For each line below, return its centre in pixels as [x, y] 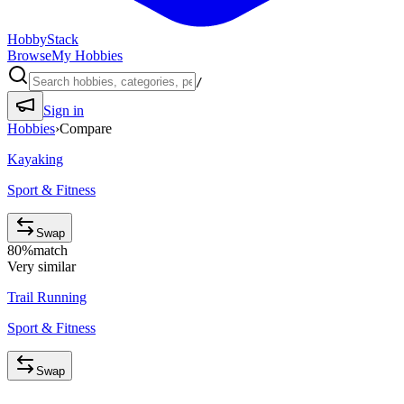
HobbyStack [43, 39]
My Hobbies [87, 55]
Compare [86, 129]
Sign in [64, 110]
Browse [29, 55]
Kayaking [35, 159]
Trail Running [47, 297]
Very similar [41, 266]
